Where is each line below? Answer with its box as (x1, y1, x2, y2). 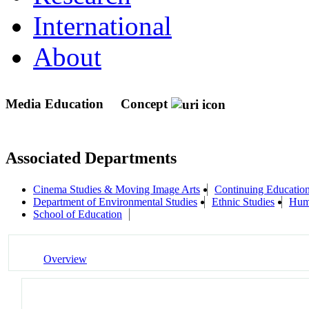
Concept (121, 96, 168, 111)
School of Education (33, 208, 122, 221)
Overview (43, 252, 87, 265)
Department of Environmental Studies (33, 196, 197, 208)
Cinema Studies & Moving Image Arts (33, 183, 200, 196)
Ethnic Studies (212, 196, 275, 208)
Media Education (6, 96, 107, 111)
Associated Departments (6, 149, 177, 168)
